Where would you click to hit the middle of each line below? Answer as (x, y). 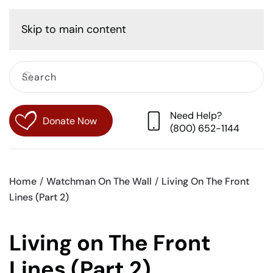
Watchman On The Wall (99, 182)
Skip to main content (74, 29)
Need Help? (196, 115)
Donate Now (70, 121)
